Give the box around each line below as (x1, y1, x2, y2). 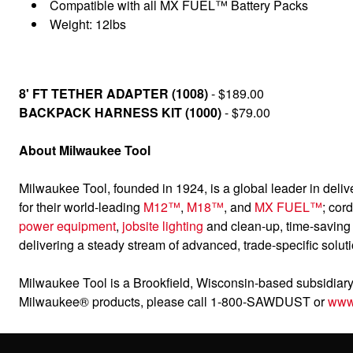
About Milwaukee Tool (19, 141, 150, 159)
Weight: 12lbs (50, 15, 126, 33)
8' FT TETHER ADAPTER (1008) (19, 84, 208, 102)
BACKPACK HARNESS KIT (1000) (19, 103, 221, 121)
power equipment (19, 217, 116, 235)
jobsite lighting (122, 217, 203, 235)
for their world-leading (19, 198, 143, 216)
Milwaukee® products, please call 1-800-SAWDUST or (19, 292, 328, 310)
